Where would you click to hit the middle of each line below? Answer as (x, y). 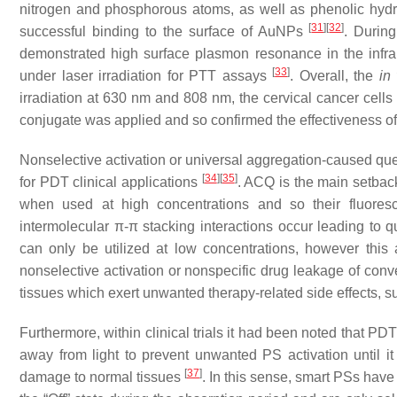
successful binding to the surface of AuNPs (164, 31)
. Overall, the (335, 76)
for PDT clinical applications (111, 182)
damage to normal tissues (102, 377)
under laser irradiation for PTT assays (146, 76)
